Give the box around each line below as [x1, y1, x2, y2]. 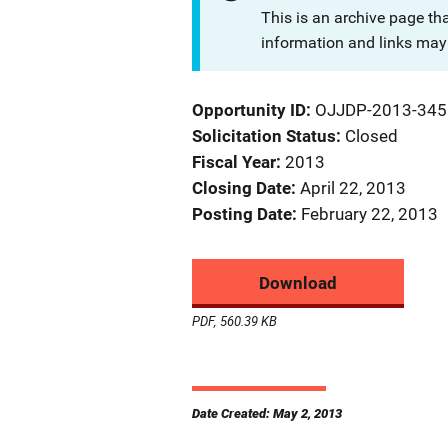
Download [259, 273, 337, 293]
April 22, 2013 [300, 178, 406, 198]
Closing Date [192, 178, 291, 198]
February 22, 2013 [301, 204, 438, 224]
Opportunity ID [192, 100, 306, 120]
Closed [345, 126, 398, 146]
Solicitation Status [192, 126, 336, 146]
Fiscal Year [192, 152, 276, 172]
